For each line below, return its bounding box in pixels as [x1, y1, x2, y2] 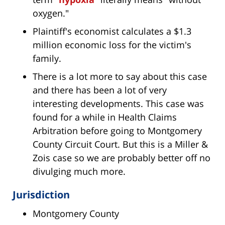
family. [33, 52, 61, 65]
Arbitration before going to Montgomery [33, 125, 202, 137]
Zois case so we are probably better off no [33, 152, 210, 164]
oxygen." [33, 7, 69, 20]
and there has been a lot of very [33, 84, 167, 96]
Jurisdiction [13, 188, 70, 202]
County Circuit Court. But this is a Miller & [33, 138, 208, 151]
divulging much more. [33, 165, 126, 178]
